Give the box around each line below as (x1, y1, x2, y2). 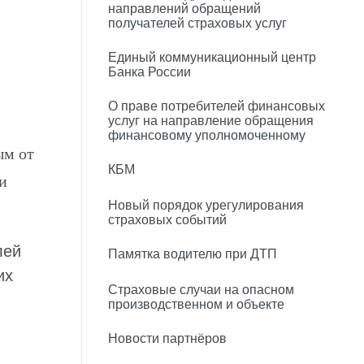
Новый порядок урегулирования (108, 198, 304, 212)
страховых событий (108, 213, 227, 227)
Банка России (108, 65, 191, 79)
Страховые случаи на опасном (108, 283, 294, 297)
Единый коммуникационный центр (108, 50, 316, 64)
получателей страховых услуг (108, 16, 287, 30)
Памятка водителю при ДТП (108, 247, 277, 261)
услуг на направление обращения (108, 114, 314, 128)
